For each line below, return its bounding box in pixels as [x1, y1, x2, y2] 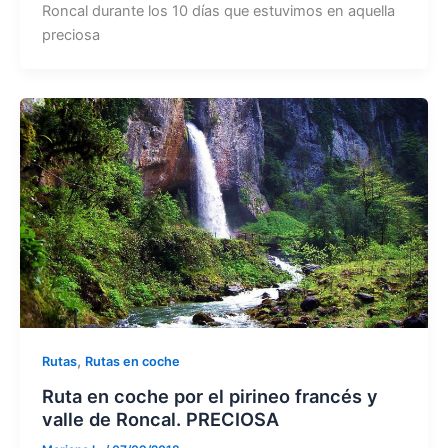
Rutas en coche [84, 354, 180, 370]
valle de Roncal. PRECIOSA [41, 408, 279, 431]
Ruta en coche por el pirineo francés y [41, 385, 378, 408]
